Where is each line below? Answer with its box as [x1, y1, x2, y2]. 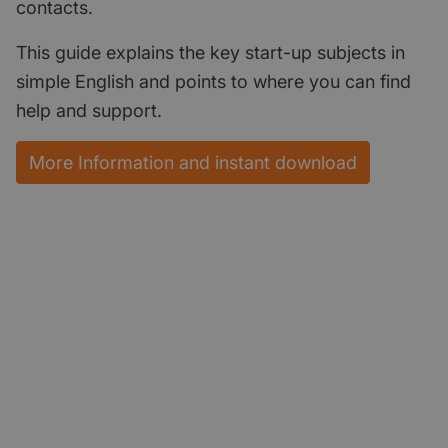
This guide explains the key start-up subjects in [16, 41, 405, 63]
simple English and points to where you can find [16, 70, 411, 92]
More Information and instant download [29, 151, 357, 173]
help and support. [16, 99, 162, 121]
